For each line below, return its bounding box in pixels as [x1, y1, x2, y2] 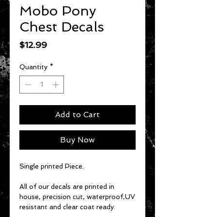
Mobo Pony [19, 3, 96, 19]
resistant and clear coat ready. [19, 203, 115, 211]
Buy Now [60, 135, 95, 145]
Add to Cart [55, 110, 100, 120]
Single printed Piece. [19, 162, 84, 170]
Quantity [19, 63, 47, 71]
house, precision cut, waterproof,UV [19, 193, 135, 201]
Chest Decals [19, 19, 104, 35]
